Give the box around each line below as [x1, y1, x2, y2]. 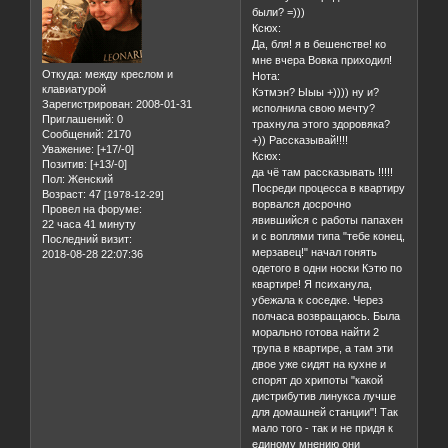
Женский [65, 173, 113, 186]
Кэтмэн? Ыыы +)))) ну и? [252, 86, 380, 99]
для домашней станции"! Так [252, 406, 399, 419]
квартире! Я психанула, [252, 278, 373, 291]
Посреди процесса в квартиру [252, 182, 406, 195]
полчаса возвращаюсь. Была [252, 310, 401, 323]
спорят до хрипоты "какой [252, 374, 384, 387]
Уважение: [42, 143, 94, 156]
